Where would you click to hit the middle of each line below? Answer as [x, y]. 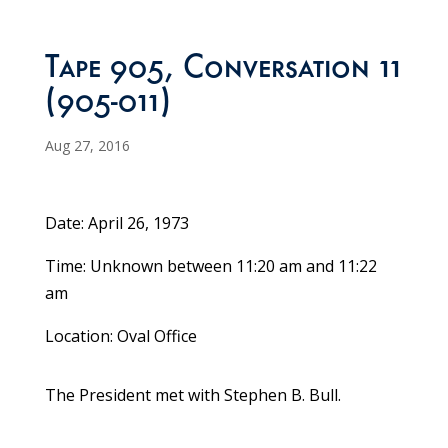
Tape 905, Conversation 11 [222, 71]
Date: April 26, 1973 [116, 223]
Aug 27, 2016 [87, 146]
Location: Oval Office [120, 336]
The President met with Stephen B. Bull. [192, 395]
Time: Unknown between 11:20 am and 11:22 [210, 266]
